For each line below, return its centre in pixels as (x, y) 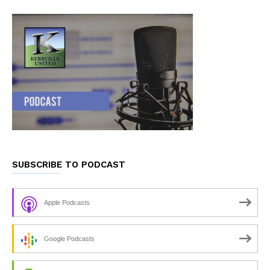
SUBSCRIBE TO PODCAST (69, 164)
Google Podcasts (69, 238)
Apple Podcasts (67, 202)
